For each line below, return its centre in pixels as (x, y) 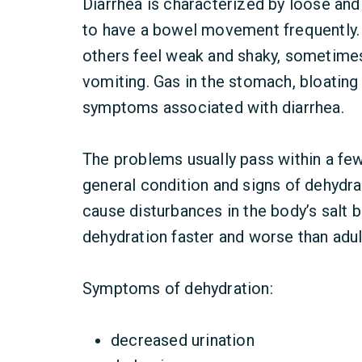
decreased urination (183, 340)
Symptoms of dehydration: (178, 288)
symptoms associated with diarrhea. (213, 107)
